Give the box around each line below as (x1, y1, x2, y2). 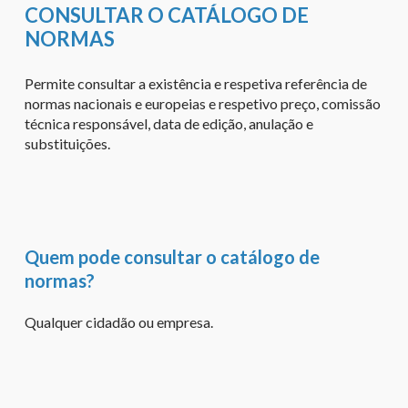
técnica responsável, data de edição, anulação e (24, 114, 313, 132)
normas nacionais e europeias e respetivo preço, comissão (24, 94, 381, 112)
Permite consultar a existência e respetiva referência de (24, 74, 367, 92)
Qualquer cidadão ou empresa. (24, 312, 213, 331)
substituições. (24, 134, 110, 152)
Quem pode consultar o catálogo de (24, 245, 320, 268)
